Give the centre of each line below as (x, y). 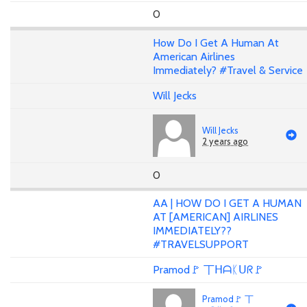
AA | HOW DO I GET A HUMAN (227, 204)
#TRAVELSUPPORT (201, 245)
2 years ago (225, 141)
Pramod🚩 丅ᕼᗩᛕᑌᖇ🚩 (208, 270)
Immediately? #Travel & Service (228, 70)
